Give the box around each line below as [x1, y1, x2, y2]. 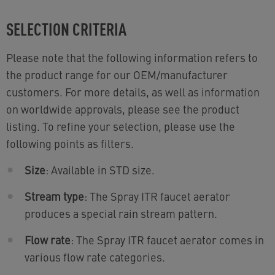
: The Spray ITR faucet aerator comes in [71, 232, 264, 248]
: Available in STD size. [45, 162, 155, 178]
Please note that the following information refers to [6, 50, 258, 66]
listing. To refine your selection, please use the [6, 118, 235, 134]
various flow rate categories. [25, 249, 165, 265]
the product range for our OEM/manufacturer [6, 67, 228, 83]
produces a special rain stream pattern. [25, 206, 217, 222]
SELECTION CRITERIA [6, 17, 126, 40]
